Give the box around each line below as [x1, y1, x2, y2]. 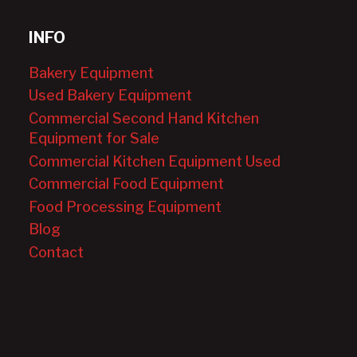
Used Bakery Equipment [29, 87, 193, 104]
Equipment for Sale [29, 129, 160, 147]
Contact [29, 243, 84, 261]
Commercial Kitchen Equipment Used [29, 152, 281, 170]
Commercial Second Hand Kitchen [29, 109, 260, 127]
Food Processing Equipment [29, 198, 222, 215]
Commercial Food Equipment [29, 175, 225, 193]
